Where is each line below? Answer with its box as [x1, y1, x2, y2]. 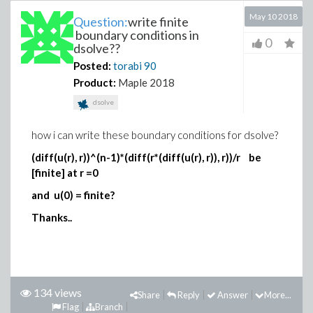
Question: [73, 14, 128, 29]
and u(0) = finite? [31, 189, 115, 201]
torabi [113, 59, 142, 72]
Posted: [73, 59, 111, 72]
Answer [216, 289, 248, 300]
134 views [34, 286, 82, 299]
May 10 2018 [249, 11, 298, 22]
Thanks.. [31, 211, 72, 224]
